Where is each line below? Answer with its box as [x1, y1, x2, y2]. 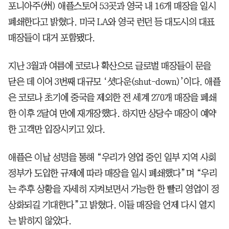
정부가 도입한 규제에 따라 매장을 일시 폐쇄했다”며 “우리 [8, 168, 217, 178]
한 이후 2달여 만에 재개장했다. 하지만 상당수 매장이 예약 [8, 108, 216, 118]
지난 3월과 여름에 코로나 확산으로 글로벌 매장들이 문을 [8, 61, 211, 71]
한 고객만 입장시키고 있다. [8, 124, 105, 134]
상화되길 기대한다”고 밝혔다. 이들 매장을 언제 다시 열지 [8, 200, 215, 210]
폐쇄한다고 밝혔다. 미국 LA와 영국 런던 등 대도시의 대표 [8, 17, 215, 27]
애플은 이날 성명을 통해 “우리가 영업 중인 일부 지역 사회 [8, 152, 216, 162]
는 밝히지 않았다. [8, 216, 71, 225]
